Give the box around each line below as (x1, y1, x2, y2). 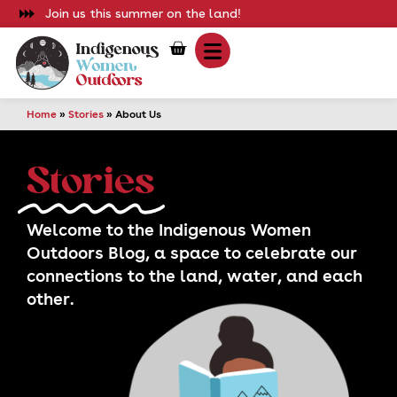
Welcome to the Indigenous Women (27, 219, 311, 240)
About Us (115, 107, 161, 121)
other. (27, 288, 74, 309)
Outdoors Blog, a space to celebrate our (27, 242, 356, 263)
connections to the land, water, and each (27, 265, 362, 286)
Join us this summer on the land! (45, 6, 242, 20)
